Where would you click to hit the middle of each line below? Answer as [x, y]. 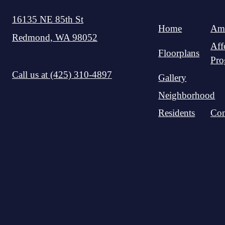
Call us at [30, 75]
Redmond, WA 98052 [55, 37]
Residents [177, 113]
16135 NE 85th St [48, 19]
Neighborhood [187, 95]
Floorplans [179, 53]
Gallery [173, 77]
